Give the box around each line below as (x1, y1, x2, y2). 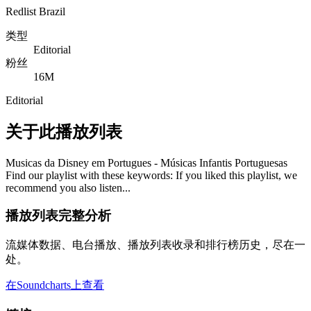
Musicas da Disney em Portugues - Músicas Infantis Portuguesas (6, 156, 287, 169)
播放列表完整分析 (6, 208, 111, 224)
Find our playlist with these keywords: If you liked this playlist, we (6, 169, 297, 181)
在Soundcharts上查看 (6, 279, 104, 292)
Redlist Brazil (6, 5, 65, 17)
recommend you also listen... (6, 181, 131, 194)
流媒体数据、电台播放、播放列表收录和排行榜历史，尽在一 (6, 239, 305, 251)
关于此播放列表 (6, 122, 122, 141)
